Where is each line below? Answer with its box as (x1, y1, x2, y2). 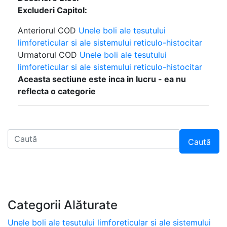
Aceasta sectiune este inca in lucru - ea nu (18, 74, 186, 84)
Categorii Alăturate (8, 198, 118, 212)
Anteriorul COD (18, 25, 79, 35)
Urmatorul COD (18, 50, 80, 60)
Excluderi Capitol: (18, 5, 87, 15)
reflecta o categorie (18, 86, 96, 96)
